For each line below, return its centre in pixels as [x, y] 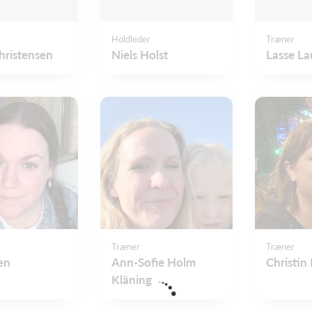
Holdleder [131, 39]
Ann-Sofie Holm [154, 262]
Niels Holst [140, 54]
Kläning [132, 279]
